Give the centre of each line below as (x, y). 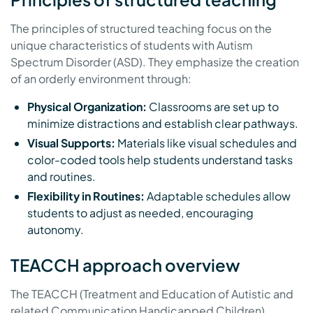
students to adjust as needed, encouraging (140, 212)
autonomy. (56, 229)
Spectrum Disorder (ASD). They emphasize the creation (155, 61)
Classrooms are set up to (213, 106)
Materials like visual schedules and (206, 143)
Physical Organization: (87, 106)
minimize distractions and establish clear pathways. (163, 123)
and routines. (61, 176)
